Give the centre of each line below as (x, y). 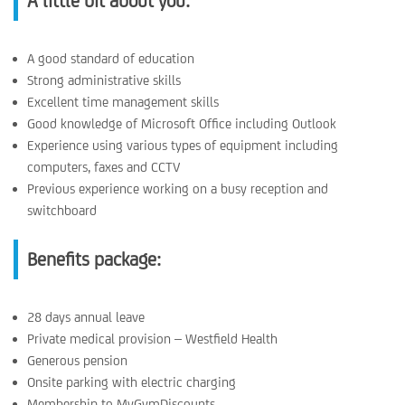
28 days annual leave (86, 317)
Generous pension (77, 360)
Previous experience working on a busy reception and (178, 188)
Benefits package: (94, 259)
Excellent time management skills (123, 102)
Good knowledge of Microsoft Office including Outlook (182, 123)
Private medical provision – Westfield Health (152, 339)
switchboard (62, 210)
